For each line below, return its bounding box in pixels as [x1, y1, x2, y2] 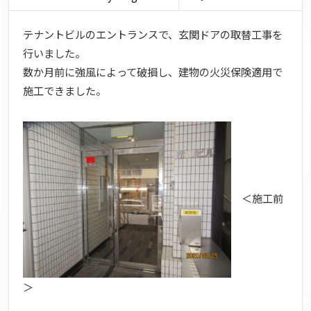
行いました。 [23, 45, 85, 61]
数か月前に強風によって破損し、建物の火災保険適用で [23, 64, 283, 80]
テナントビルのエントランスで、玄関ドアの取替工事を [23, 26, 283, 42]
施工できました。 [23, 83, 106, 99]
